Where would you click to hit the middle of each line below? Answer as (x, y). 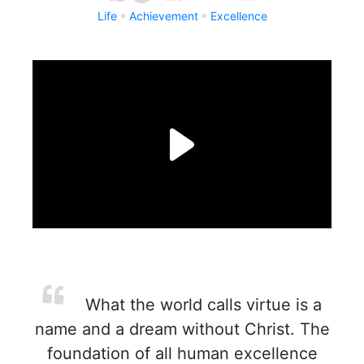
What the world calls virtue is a (201, 305)
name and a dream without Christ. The (182, 329)
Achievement (163, 16)
